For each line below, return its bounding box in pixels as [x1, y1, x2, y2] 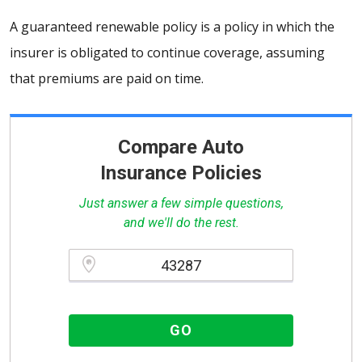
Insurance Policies [100, 162, 262, 185]
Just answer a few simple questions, [78, 196, 284, 212]
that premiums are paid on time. [10, 69, 204, 88]
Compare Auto [118, 136, 244, 159]
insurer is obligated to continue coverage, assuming [10, 44, 325, 62]
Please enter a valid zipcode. [72, 293, 201, 304]
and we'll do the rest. [123, 215, 239, 231]
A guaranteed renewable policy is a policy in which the [10, 18, 335, 36]
